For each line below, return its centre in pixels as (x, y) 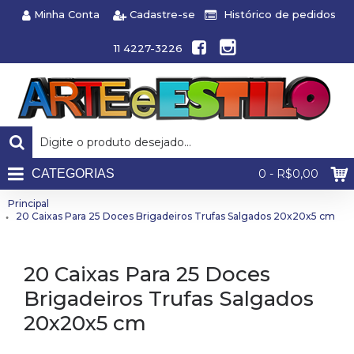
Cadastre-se (162, 15)
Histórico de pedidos (280, 15)
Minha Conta (67, 15)
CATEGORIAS (73, 173)
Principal (28, 203)
